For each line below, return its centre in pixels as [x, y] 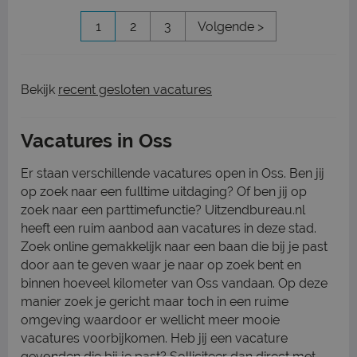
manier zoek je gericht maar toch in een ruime [155, 302]
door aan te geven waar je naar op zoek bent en [161, 265]
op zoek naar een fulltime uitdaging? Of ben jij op [164, 192]
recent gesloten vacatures [135, 90]
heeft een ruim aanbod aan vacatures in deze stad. [169, 228]
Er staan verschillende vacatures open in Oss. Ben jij [173, 173]
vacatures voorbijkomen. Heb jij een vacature [154, 338]
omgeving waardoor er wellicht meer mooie [150, 320]
